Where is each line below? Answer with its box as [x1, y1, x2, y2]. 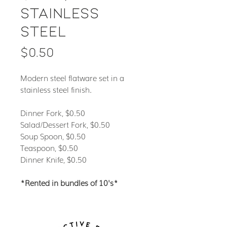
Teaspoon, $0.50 [20, 142, 78, 153]
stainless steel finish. [20, 84, 94, 95]
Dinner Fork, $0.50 [20, 107, 85, 118]
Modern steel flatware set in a [20, 72, 124, 83]
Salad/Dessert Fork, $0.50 [20, 119, 110, 130]
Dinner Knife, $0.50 [20, 154, 87, 165]
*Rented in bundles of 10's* [20, 177, 118, 188]
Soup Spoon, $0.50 [20, 130, 86, 141]
